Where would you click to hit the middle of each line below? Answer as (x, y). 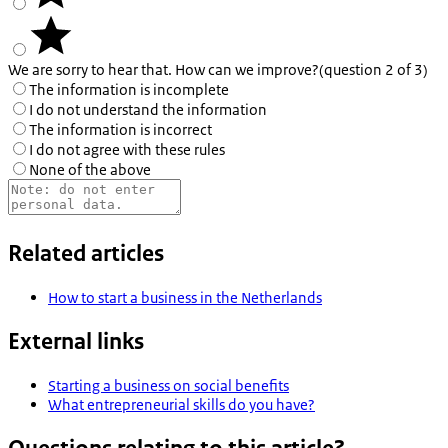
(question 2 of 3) (373, 70)
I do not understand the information (148, 110)
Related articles (86, 253)
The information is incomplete (129, 90)
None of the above (90, 170)
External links (76, 341)
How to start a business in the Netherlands (185, 297)
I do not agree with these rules (127, 150)
